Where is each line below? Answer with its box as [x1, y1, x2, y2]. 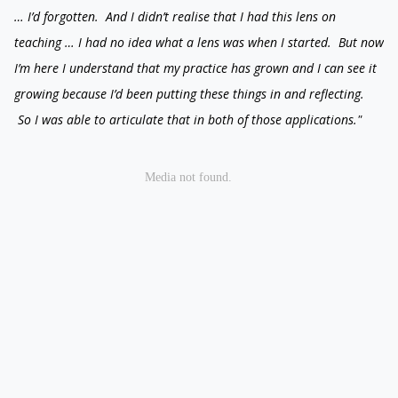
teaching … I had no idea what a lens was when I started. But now [14, 33, 384, 51]
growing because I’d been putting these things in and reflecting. [14, 84, 364, 102]
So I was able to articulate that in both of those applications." [14, 110, 362, 128]
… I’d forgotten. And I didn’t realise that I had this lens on [14, 7, 336, 25]
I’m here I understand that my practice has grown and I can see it [14, 59, 377, 76]
